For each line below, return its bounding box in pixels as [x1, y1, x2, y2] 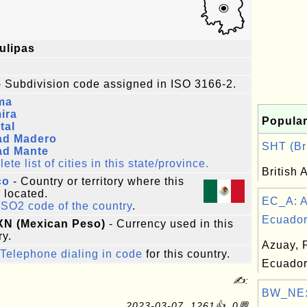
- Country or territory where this [10, 175, 184, 187]
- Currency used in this [106, 218, 234, 230]
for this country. [143, 248, 230, 260]
